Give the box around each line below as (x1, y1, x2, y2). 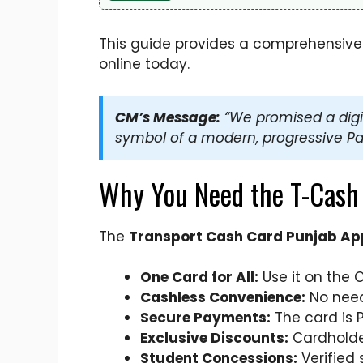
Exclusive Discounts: (140, 328, 288, 348)
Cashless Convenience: (140, 288, 305, 308)
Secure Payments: (140, 308, 271, 328)
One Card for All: (140, 267, 258, 288)
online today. (99, 54, 190, 75)
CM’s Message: (115, 107, 220, 127)
